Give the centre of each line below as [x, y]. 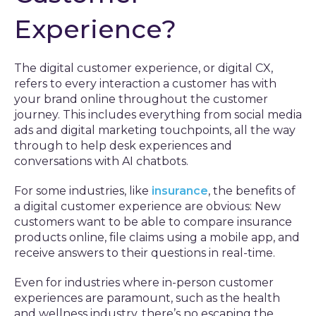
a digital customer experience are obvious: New [147, 206]
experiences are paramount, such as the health [147, 298]
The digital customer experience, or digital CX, [144, 68]
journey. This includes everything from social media [158, 115]
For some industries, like [83, 191]
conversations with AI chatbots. [101, 161]
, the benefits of [252, 191]
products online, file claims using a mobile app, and [157, 237]
